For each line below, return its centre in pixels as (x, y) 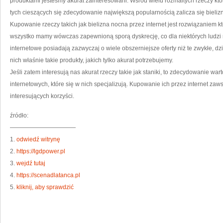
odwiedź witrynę (38, 139)
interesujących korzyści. (42, 96)
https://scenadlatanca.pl (48, 175)
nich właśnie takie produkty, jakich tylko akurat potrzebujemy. (92, 60)
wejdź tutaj (31, 163)
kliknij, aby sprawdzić (45, 187)
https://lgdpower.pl (41, 151)
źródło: (19, 115)
